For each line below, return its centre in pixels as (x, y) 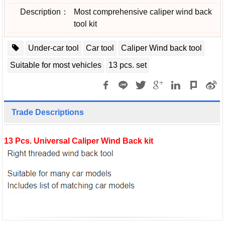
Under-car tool (53, 48)
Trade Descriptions (48, 113)
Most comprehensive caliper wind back (143, 12)
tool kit (85, 24)
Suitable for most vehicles (56, 65)
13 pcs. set (128, 65)
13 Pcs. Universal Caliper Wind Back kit (80, 141)
